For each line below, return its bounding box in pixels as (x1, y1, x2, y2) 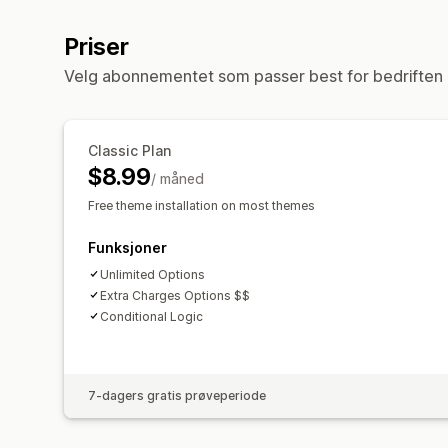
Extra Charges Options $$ (100, 287, 250, 303)
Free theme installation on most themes (88, 197, 315, 213)
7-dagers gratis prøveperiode (88, 387, 266, 403)
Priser (64, 32, 129, 61)
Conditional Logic (100, 308, 203, 324)
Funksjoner (88, 238, 167, 256)
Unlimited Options (100, 266, 205, 282)
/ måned (150, 169, 204, 187)
